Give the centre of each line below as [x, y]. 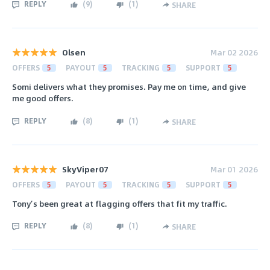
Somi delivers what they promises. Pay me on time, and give [129, 87]
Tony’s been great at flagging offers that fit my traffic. [120, 203]
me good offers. [43, 98]
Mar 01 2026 [234, 169]
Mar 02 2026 [234, 52]
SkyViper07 [85, 169]
